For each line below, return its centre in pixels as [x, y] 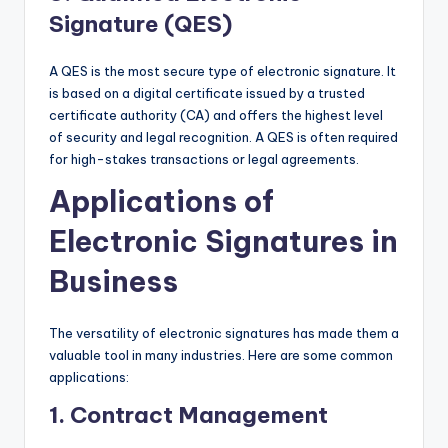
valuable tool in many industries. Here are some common [221, 355]
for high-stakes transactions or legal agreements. [204, 159]
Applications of [161, 202]
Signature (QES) [140, 24]
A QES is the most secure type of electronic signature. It [222, 71]
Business [113, 282]
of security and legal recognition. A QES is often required [223, 137]
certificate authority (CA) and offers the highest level [216, 115]
